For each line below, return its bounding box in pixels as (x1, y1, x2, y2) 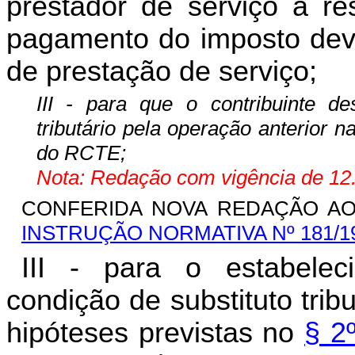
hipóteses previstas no (6, 317, 305, 349)
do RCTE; (36, 141, 126, 166)
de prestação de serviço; (6, 55, 317, 87)
